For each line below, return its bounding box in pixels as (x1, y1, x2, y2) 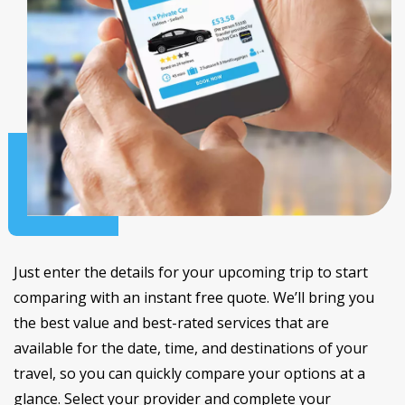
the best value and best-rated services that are (14, 312, 329, 333)
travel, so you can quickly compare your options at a (14, 363, 365, 383)
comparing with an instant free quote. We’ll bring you (14, 287, 374, 307)
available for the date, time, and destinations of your (14, 337, 368, 358)
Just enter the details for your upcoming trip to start (14, 261, 368, 282)
